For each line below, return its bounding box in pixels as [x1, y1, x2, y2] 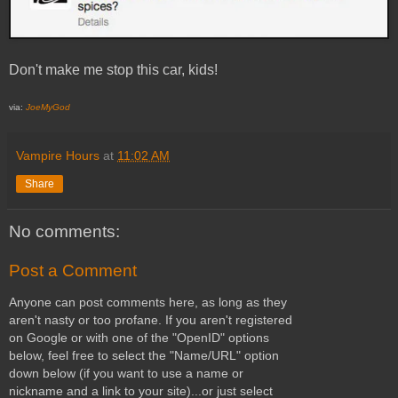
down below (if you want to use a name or [9, 365, 243, 380]
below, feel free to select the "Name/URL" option [9, 347, 279, 362]
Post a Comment [9, 260, 137, 280]
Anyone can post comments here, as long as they [9, 294, 287, 309]
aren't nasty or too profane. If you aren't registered [9, 312, 292, 327]
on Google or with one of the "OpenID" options [9, 330, 269, 345]
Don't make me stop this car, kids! [9, 61, 218, 77]
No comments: [9, 221, 120, 241]
